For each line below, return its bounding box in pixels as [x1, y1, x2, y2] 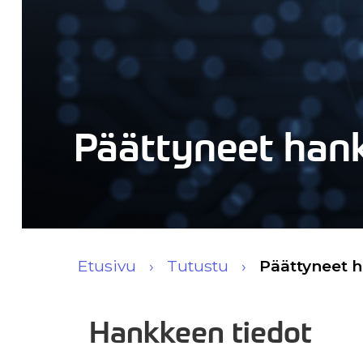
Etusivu [78, 256, 136, 275]
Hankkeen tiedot [89, 314, 313, 350]
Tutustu [167, 256, 228, 275]
